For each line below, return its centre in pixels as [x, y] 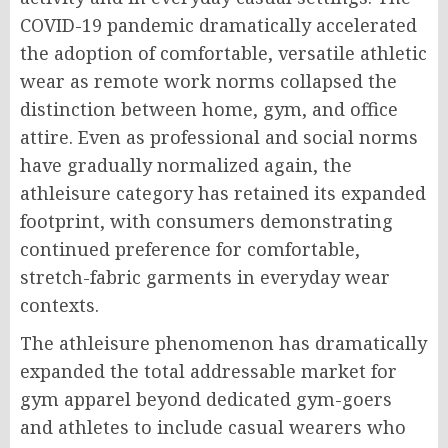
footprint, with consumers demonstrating [206, 221]
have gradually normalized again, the [186, 165]
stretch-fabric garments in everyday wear [205, 277]
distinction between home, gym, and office [209, 109]
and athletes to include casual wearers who [213, 427]
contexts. [59, 305]
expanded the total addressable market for [208, 371]
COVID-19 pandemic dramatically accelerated [218, 25]
